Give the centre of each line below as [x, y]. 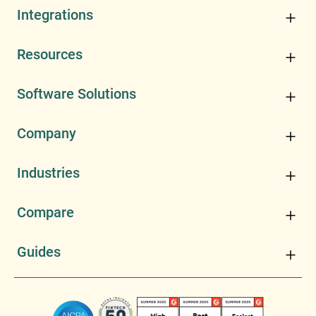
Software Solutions [77, 94]
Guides [39, 252]
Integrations [55, 15]
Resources [50, 54]
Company [47, 133]
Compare [45, 212]
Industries [48, 173]
